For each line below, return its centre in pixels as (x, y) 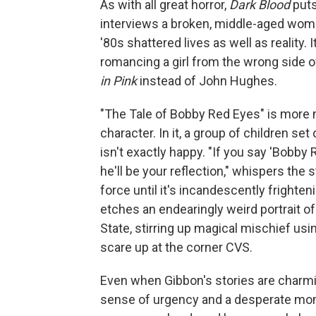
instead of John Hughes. (207, 80)
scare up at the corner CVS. (176, 247)
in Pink (119, 80)
